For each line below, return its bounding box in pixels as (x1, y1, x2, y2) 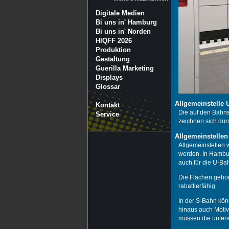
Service (96, 110, 119, 118)
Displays (96, 74, 123, 81)
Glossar (96, 83, 120, 90)
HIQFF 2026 (96, 37, 132, 44)
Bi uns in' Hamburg (96, 18, 157, 26)
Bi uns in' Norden (96, 28, 151, 35)
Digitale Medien (96, 9, 145, 17)
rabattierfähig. (178, 182, 217, 190)
